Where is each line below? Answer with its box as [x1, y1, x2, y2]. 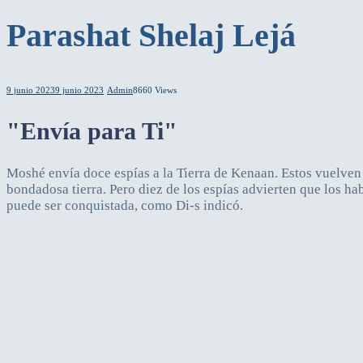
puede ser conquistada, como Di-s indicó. [6, 197, 243, 213]
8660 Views [133, 85, 177, 96]
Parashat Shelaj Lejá [6, 16, 296, 53]
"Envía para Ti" [6, 117, 177, 145]
